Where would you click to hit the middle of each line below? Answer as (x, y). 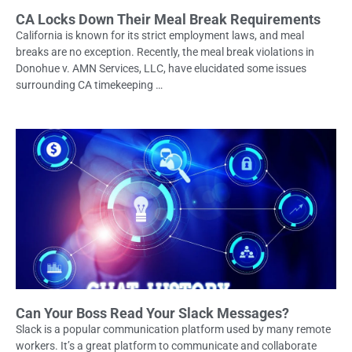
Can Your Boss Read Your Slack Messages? (152, 313)
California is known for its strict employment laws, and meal (160, 35)
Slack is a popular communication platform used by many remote (173, 329)
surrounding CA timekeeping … (89, 84)
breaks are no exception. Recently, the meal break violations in (165, 51)
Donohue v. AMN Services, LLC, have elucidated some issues (161, 68)
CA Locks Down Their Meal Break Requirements (168, 19)
